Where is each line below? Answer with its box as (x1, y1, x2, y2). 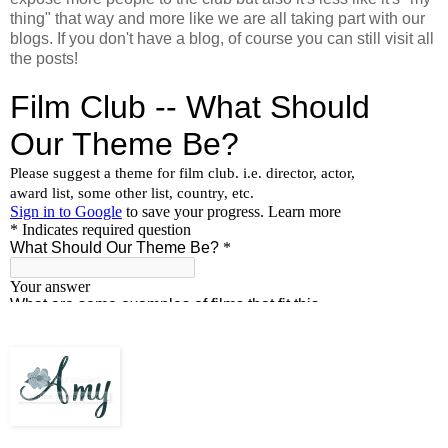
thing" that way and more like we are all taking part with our (10, 9, 425, 27)
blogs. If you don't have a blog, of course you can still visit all (10, 29, 434, 47)
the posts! (10, 49, 78, 67)
